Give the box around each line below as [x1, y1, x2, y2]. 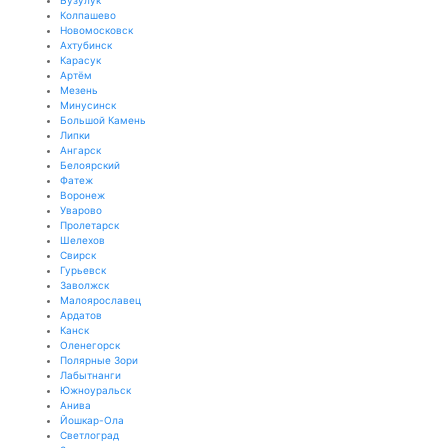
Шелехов [60, 234, 105, 246]
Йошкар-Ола [60, 414, 124, 426]
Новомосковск [60, 24, 133, 36]
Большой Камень [60, 114, 146, 126]
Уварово [60, 204, 102, 216]
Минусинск [60, 99, 116, 111]
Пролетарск [60, 219, 119, 231]
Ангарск [60, 144, 101, 156]
